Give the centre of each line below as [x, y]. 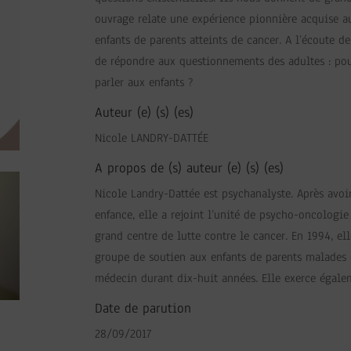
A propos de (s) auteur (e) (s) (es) [190, 168]
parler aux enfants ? [144, 82]
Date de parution [143, 308]
